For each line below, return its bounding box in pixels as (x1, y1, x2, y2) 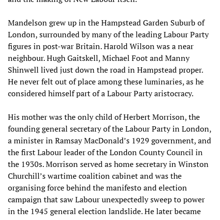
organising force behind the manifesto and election (8, 182, 187, 193)
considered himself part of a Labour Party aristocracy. (8, 87, 193, 99)
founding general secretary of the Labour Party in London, (8, 123, 211, 134)
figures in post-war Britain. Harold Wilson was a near (8, 40, 193, 52)
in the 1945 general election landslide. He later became (8, 205, 201, 217)
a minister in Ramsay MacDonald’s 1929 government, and (8, 135, 211, 146)
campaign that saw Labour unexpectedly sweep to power (8, 193, 205, 205)
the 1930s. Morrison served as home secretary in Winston (8, 158, 209, 169)
